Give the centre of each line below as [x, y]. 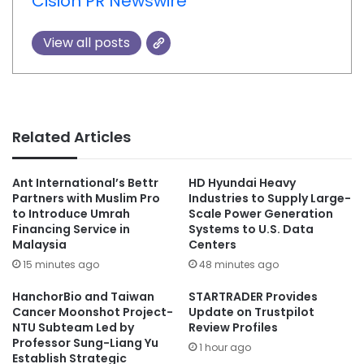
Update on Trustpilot [251, 312]
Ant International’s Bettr [85, 183]
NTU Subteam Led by [73, 328]
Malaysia [39, 245]
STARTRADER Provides [253, 297]
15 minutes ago [61, 265]
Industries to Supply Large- [270, 199]
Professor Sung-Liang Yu [85, 343]
